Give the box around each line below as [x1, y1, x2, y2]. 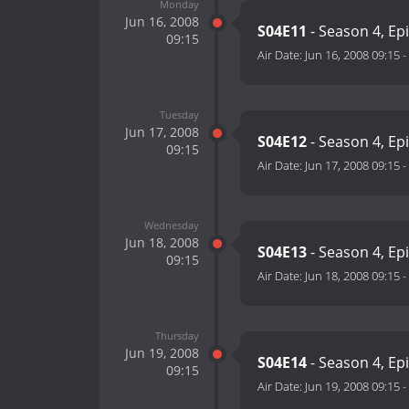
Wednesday [143, 217, 199, 232]
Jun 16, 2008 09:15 [305, 47, 400, 64]
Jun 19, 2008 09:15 [305, 378, 400, 395]
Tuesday [159, 107, 199, 121]
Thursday [154, 328, 199, 342]
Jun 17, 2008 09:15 [305, 157, 400, 174]
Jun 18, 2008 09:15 [305, 267, 400, 285]
